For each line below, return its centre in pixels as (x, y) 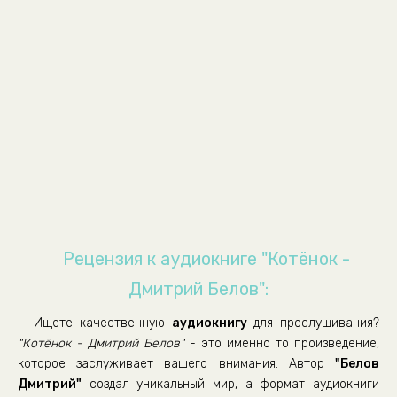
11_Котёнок (63, 76)
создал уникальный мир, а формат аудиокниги (230, 384)
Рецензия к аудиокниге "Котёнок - (207, 259)
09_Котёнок (63, 19)
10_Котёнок (63, 48)
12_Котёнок (63, 105)
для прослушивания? (313, 323)
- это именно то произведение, (282, 343)
